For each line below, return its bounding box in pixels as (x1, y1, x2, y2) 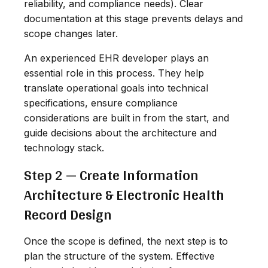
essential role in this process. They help (24, 66, 204, 79)
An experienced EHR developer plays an (24, 51, 209, 64)
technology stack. (24, 141, 104, 154)
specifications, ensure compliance (24, 96, 178, 109)
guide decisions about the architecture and (24, 126, 217, 139)
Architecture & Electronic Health (24, 181, 224, 208)
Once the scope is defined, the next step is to (24, 234, 228, 247)
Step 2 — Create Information (24, 162, 199, 188)
